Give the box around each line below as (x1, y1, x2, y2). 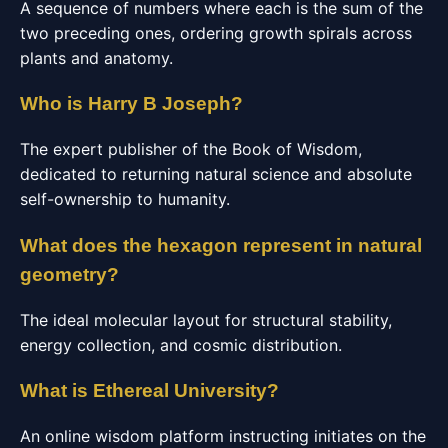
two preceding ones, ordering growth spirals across (20, 22, 412, 43)
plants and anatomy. (20, 47, 173, 68)
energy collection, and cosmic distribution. (20, 334, 342, 355)
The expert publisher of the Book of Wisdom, (20, 139, 362, 160)
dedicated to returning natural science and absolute (20, 164, 412, 185)
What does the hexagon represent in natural (20, 234, 422, 256)
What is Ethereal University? (20, 380, 279, 402)
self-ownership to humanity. (20, 189, 230, 210)
